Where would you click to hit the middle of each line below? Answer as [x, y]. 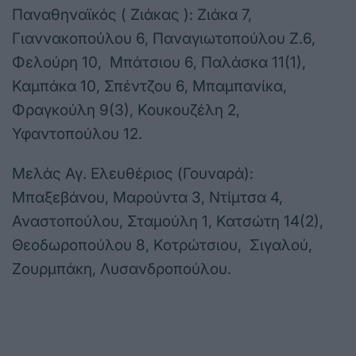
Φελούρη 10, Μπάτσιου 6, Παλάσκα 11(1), [159, 63]
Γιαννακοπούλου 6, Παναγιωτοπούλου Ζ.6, [164, 39]
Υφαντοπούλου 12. [77, 134]
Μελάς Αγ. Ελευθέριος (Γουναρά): [133, 174]
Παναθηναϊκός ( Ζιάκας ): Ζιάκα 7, [132, 15]
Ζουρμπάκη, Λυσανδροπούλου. [126, 269]
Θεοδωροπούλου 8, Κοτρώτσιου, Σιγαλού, [162, 246]
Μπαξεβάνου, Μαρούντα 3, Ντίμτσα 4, [147, 198]
